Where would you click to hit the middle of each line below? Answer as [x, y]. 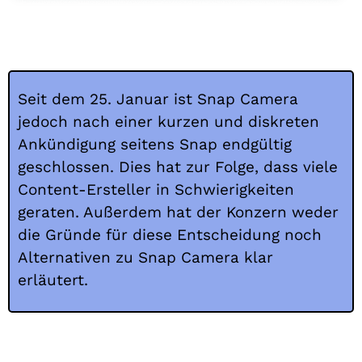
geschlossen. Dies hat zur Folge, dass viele [178, 166]
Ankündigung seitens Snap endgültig [155, 144]
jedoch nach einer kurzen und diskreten [168, 121]
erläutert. [53, 280]
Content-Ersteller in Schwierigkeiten [156, 189]
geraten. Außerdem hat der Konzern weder [178, 212]
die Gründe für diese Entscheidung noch [170, 234]
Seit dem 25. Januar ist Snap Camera [158, 99]
